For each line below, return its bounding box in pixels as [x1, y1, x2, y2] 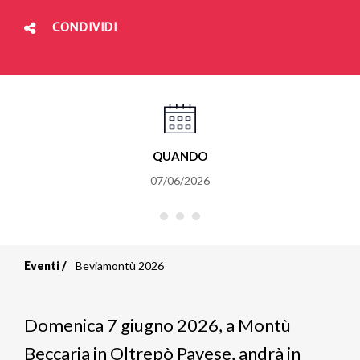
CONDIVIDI [51, 21, 118, 35]
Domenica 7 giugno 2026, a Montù [24, 314, 291, 337]
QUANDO [152, 149, 207, 164]
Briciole [24, 266, 129, 304]
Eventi [24, 259, 59, 273]
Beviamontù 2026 [76, 259, 164, 273]
